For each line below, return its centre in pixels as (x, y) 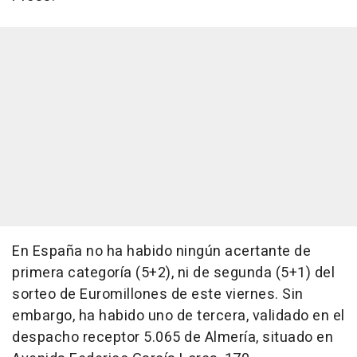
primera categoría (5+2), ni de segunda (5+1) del (173, 273)
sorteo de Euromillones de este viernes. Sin (158, 294)
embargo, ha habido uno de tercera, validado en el (178, 316)
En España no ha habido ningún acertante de (161, 251)
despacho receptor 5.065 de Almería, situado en (173, 337)
